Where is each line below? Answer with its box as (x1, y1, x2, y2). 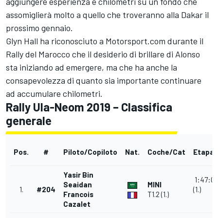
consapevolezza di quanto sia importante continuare (6, 75, 201, 86)
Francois (63, 190, 93, 199)
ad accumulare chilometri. (6, 88, 103, 99)
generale (6, 113, 52, 128)
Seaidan (63, 180, 92, 189)
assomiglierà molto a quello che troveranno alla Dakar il (6, 9, 209, 20)
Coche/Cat (147, 147, 185, 157)
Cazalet (63, 200, 91, 209)
